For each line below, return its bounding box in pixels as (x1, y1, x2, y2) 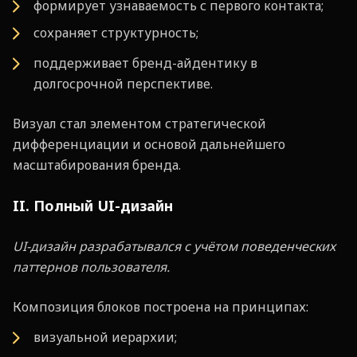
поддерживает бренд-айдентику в (33, 53, 257, 72)
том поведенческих (214, 237, 335, 255)
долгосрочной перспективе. (33, 74, 213, 92)
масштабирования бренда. (13, 155, 181, 174)
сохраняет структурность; (33, 23, 198, 41)
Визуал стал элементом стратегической (13, 114, 266, 132)
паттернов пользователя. (13, 257, 170, 276)
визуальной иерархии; (33, 328, 177, 346)
